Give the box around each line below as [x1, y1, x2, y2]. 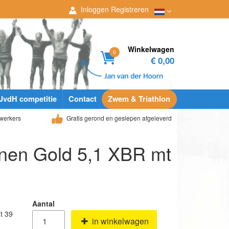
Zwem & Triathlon [108, 93, 170, 104]
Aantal [32, 198, 55, 209]
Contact [68, 93, 97, 104]
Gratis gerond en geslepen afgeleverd [65, 113, 172, 122]
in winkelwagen [91, 215, 149, 227]
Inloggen [79, 4, 109, 14]
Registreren [111, 4, 149, 14]
